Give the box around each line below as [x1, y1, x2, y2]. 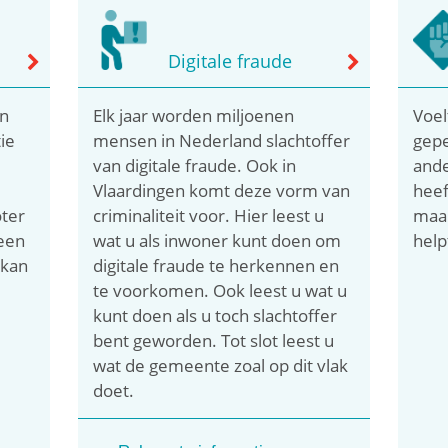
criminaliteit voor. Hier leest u [93, 203, 325, 227]
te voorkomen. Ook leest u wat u [93, 278, 348, 302]
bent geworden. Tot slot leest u [93, 328, 335, 352]
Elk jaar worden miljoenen [93, 103, 295, 127]
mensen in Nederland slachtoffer [93, 128, 351, 152]
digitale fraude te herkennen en [93, 253, 340, 277]
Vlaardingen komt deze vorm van [93, 178, 351, 202]
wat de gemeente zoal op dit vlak [93, 353, 349, 377]
